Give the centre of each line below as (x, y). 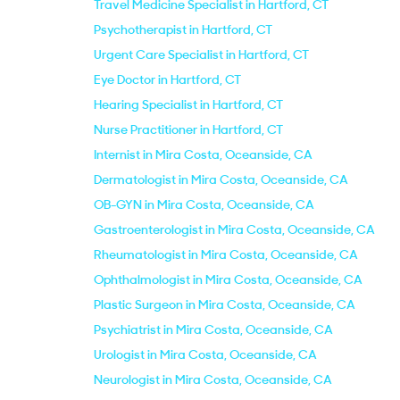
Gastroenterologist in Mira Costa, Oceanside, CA (234, 229)
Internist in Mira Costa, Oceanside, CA (203, 154)
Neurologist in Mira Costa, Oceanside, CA (213, 379)
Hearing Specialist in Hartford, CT (188, 104)
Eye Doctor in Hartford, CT (167, 79)
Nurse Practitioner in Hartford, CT (188, 129)
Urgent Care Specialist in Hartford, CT (201, 54)
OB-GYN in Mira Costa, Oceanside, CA (204, 204)
